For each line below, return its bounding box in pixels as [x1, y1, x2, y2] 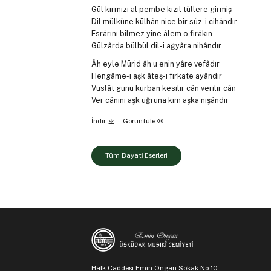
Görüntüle [122, 117, 157, 126]
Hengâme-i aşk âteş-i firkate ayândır [91, 71, 222, 81]
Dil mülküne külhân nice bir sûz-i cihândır [91, 16, 237, 26]
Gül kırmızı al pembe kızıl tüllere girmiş [91, 4, 232, 14]
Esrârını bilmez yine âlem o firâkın [91, 28, 212, 38]
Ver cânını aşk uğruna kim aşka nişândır [91, 96, 229, 105]
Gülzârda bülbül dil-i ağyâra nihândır [91, 41, 221, 50]
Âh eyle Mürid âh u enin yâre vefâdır [91, 59, 220, 69]
